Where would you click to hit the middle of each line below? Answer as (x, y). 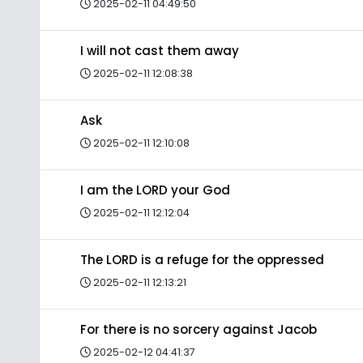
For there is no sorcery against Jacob (199, 329)
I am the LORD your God (155, 190)
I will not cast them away (160, 51)
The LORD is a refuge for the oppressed (202, 260)
